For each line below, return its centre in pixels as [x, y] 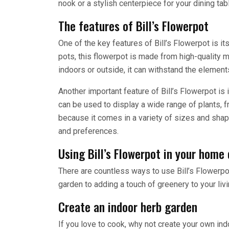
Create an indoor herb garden [128, 206]
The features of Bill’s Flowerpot [133, 25]
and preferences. [88, 131]
